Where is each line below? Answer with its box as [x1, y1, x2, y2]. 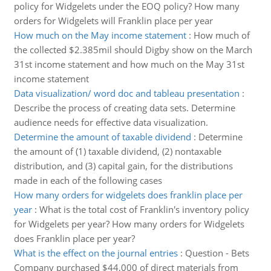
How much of [193, 29, 250, 41]
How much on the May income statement [13, 29, 186, 41]
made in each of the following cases [13, 174, 162, 186]
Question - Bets [184, 247, 249, 259]
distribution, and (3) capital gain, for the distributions [13, 160, 233, 172]
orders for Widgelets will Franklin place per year [13, 15, 213, 27]
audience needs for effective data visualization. [13, 116, 208, 128]
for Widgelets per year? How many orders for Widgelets [13, 218, 244, 230]
